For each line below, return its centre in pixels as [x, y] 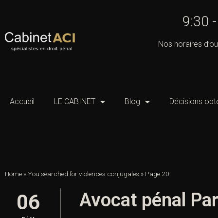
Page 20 [157, 174]
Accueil [22, 102]
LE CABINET [75, 102]
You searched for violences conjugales [83, 174]
